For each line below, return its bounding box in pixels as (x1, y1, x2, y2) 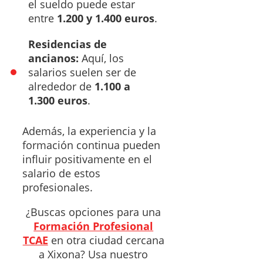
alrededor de (28, 79, 95, 93)
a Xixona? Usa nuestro (39, 247, 149, 261)
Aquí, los (79, 50, 124, 65)
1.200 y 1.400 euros (57, 11, 154, 25)
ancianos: (28, 50, 79, 65)
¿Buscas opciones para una (26, 204, 161, 219)
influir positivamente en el (22, 151, 152, 166)
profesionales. (22, 180, 93, 194)
